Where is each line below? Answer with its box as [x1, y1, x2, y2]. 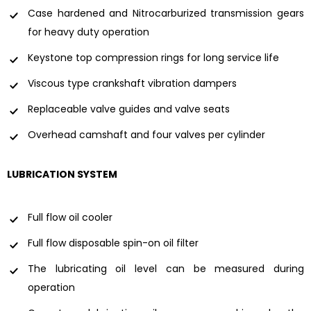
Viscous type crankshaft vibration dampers [28, 76, 237, 91]
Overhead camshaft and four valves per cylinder [28, 128, 265, 142]
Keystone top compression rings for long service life [28, 51, 279, 65]
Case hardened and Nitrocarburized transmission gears [28, 6, 304, 21]
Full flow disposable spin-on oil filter [28, 235, 199, 250]
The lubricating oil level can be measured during [28, 261, 304, 276]
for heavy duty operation [28, 25, 149, 40]
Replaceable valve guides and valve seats [28, 102, 230, 117]
